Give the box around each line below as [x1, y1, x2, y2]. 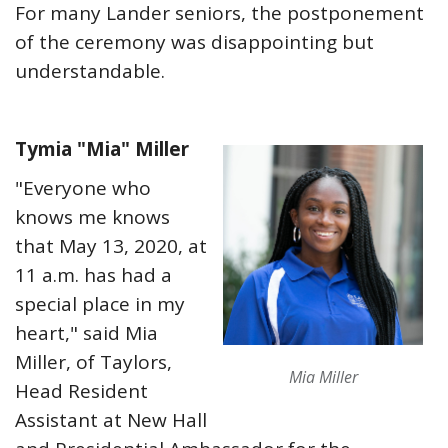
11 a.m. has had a [15, 262, 172, 288]
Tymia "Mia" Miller [15, 136, 189, 162]
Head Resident [15, 378, 148, 404]
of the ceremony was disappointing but [15, 29, 374, 55]
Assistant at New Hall [15, 407, 207, 433]
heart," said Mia [15, 320, 158, 346]
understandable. [15, 58, 165, 84]
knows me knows [15, 204, 170, 230]
